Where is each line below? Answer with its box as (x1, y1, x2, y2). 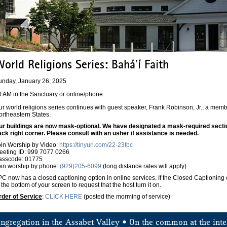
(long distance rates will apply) (101, 163, 186, 170)
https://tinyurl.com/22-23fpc (59, 141, 133, 149)
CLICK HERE (45, 193, 82, 201)
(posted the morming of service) (82, 193, 170, 201)
